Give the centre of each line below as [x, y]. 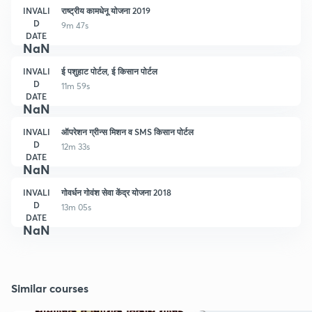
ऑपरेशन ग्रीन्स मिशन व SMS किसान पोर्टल [127, 131]
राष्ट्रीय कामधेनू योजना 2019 [106, 10]
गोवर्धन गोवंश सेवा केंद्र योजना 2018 [116, 192]
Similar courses [50, 288]
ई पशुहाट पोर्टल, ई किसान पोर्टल [109, 71]
